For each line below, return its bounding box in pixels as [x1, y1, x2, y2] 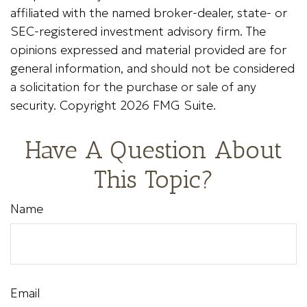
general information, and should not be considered [10, 60, 295, 76]
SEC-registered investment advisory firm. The [10, 23, 266, 39]
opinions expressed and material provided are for [10, 42, 286, 58]
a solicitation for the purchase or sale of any [10, 79, 256, 95]
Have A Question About [25, 135, 282, 164]
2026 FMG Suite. [120, 97, 216, 113]
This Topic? [94, 164, 213, 194]
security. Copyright [10, 97, 120, 113]
